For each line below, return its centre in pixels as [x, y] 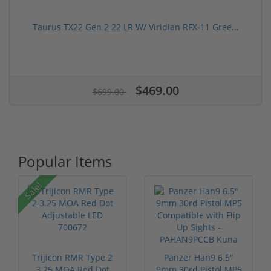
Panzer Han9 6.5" [199, 257]
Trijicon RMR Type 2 [72, 257]
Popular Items [65, 161]
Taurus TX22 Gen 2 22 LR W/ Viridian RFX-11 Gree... [135, 27]
